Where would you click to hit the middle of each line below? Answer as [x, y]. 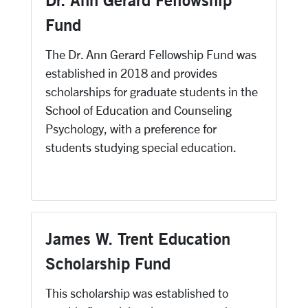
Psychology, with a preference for [131, 129]
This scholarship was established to [137, 293]
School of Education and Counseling [139, 110]
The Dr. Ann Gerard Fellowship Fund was [151, 54]
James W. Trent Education [138, 239]
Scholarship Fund [108, 263]
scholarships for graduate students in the [152, 91]
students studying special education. [141, 147]
